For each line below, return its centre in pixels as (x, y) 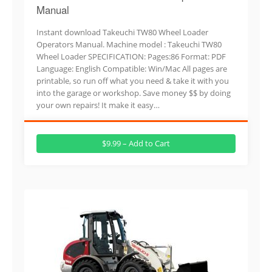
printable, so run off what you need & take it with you (133, 80)
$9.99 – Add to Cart (136, 143)
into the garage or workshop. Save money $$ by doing (134, 93)
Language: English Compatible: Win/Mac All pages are (132, 68)
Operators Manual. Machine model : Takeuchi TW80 (129, 44)
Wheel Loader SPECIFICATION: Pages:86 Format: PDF (131, 56)
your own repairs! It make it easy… (98, 105)
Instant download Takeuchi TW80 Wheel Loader (122, 32)
